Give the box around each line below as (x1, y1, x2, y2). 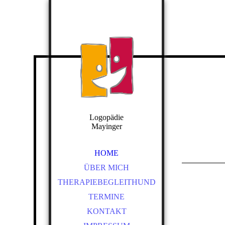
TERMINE (88, 192, 125, 201)
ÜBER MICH (84, 163, 129, 172)
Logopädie (89, 113, 124, 122)
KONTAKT (86, 207, 127, 215)
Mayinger (91, 122, 122, 131)
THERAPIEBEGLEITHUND (57, 178, 156, 186)
